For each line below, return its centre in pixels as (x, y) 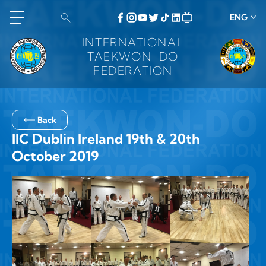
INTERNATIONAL (133, 42)
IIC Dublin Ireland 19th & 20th (106, 139)
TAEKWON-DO (133, 56)
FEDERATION (133, 70)
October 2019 (55, 156)
